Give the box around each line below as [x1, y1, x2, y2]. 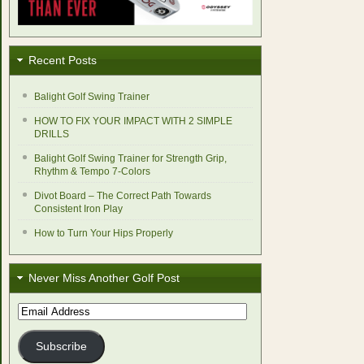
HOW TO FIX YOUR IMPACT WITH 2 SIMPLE [33, 115, 232, 127]
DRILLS [33, 128, 69, 140]
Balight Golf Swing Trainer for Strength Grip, [33, 152, 227, 164]
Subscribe [35, 340, 87, 353]
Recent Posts [28, 53, 97, 67]
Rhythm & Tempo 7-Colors [33, 165, 150, 177]
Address [16, 315, 54, 327]
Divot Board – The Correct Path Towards [33, 189, 211, 201]
